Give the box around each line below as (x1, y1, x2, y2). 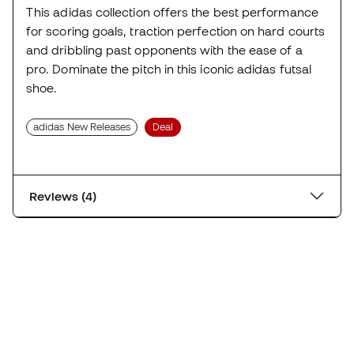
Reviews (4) (81, 188, 96, 203)
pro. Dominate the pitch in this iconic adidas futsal (26, 61, 312, 76)
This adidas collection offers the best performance (26, 4, 318, 19)
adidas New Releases (33, 120, 131, 133)
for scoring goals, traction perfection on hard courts (26, 23, 326, 38)
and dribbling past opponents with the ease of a (26, 42, 303, 57)
